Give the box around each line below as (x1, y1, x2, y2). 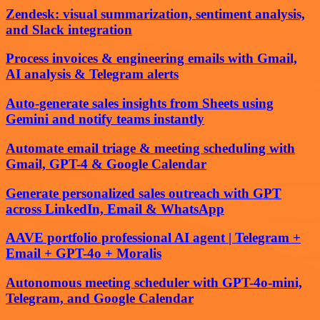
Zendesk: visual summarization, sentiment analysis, (6, 6, 305, 21)
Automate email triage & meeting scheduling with (6, 140, 295, 156)
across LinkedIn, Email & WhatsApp (6, 201, 224, 216)
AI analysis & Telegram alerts (6, 66, 179, 82)
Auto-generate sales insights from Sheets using (6, 96, 274, 111)
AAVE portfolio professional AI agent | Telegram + (6, 230, 301, 246)
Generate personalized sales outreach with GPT (6, 185, 281, 201)
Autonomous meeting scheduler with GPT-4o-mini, (6, 274, 302, 290)
